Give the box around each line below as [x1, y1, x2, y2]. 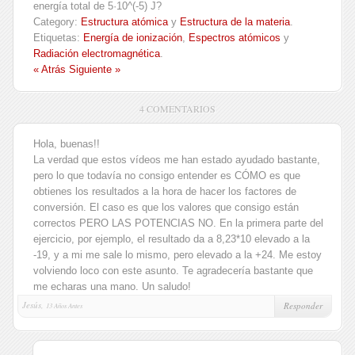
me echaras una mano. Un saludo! [33, 281, 191, 292]
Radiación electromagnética [33, 48, 160, 59]
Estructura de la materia [180, 16, 290, 28]
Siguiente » [69, 63, 120, 75]
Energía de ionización [83, 32, 182, 44]
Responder [284, 300, 323, 311]
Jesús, [22, 299, 46, 311]
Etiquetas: [33, 32, 83, 44]
